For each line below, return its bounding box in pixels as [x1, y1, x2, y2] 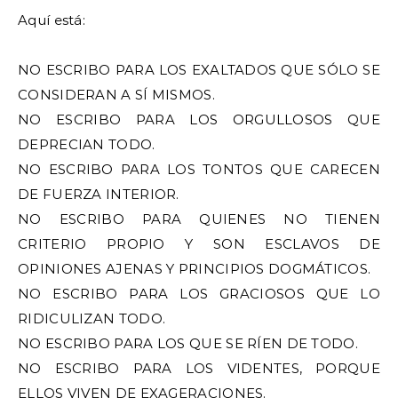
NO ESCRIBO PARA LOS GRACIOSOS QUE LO [18, 285, 380, 302]
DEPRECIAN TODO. [18, 136, 155, 153]
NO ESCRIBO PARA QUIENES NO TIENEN [18, 211, 380, 227]
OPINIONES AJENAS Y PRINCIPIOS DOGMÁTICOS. [18, 260, 371, 277]
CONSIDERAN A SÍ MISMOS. [18, 86, 215, 103]
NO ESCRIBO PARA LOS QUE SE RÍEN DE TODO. [18, 335, 358, 352]
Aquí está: [18, 12, 85, 28]
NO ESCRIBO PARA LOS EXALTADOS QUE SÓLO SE [18, 61, 380, 78]
